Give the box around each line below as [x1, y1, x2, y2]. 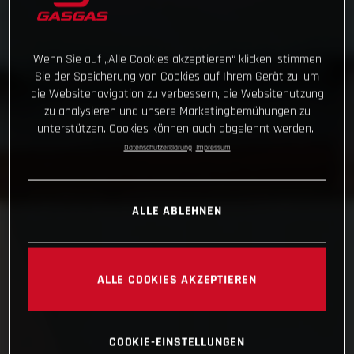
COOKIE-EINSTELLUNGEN [109, 333, 245, 350]
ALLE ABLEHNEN [132, 202, 222, 219]
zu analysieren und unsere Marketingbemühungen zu [43, 103, 311, 120]
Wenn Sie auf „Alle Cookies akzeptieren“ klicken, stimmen [32, 51, 322, 68]
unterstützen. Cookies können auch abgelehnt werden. [36, 120, 314, 137]
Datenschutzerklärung [123, 142, 192, 153]
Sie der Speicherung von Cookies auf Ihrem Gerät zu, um [35, 68, 319, 85]
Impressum [195, 142, 231, 153]
